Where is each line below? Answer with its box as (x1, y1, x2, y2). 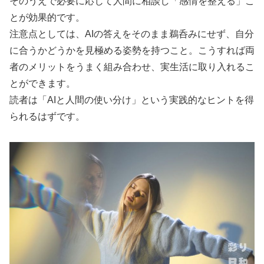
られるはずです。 (9, 111, 85, 121)
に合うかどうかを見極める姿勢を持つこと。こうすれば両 (9, 45, 255, 55)
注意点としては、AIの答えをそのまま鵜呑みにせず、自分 (9, 28, 254, 39)
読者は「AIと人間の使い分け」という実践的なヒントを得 (9, 94, 254, 105)
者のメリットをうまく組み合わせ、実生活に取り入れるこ (9, 61, 255, 72)
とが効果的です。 (9, 12, 85, 22)
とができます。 (9, 78, 75, 88)
